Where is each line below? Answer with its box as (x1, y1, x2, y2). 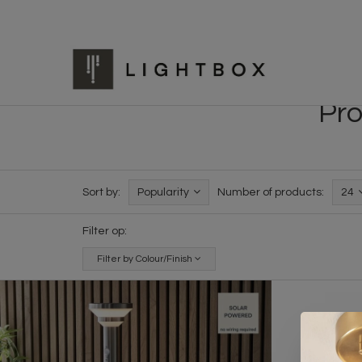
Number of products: (217, 186, 324, 198)
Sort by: (82, 186, 120, 198)
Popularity (137, 186, 189, 198)
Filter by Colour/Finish (97, 254, 195, 264)
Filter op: (82, 225, 127, 237)
